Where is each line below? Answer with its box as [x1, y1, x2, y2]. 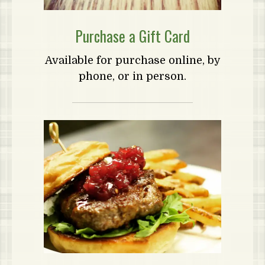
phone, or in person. [79, 70, 186, 82]
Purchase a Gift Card [75, 25, 190, 47]
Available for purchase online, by [44, 54, 221, 66]
